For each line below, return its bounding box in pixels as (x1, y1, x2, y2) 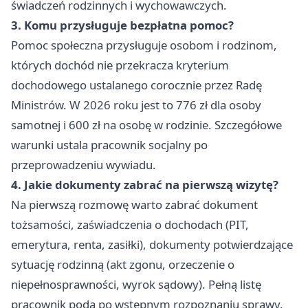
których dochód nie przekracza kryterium (11, 57, 229, 74)
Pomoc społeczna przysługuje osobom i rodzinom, (11, 37, 277, 54)
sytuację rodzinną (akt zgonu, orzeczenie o (11, 256, 234, 273)
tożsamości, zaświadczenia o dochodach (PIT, (11, 217, 249, 233)
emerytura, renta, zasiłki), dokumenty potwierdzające (11, 236, 293, 253)
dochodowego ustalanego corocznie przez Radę (11, 77, 262, 93)
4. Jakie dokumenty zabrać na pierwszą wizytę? (11, 177, 278, 193)
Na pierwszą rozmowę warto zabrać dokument (11, 197, 258, 213)
